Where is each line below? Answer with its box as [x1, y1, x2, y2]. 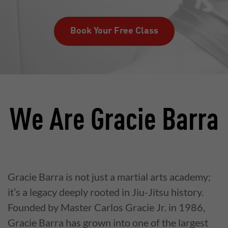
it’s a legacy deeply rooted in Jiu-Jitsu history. [8, 186, 204, 198]
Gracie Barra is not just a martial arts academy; [8, 170, 211, 183]
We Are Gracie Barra [9, 106, 219, 137]
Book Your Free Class [70, 26, 158, 36]
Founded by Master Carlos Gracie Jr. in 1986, [8, 201, 205, 213]
